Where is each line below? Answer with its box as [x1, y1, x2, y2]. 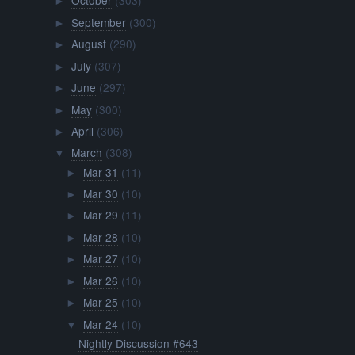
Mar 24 [82, 315, 118, 332]
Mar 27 [82, 250, 118, 267]
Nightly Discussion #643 [78, 334, 199, 351]
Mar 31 [82, 163, 118, 180]
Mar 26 [82, 272, 118, 288]
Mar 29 [82, 207, 118, 223]
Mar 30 [82, 185, 118, 202]
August [71, 36, 106, 52]
